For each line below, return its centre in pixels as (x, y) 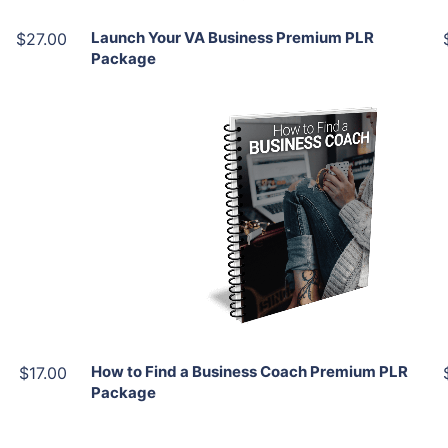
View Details (291, 229)
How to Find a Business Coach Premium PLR (249, 371)
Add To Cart (302, 147)
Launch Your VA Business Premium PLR (232, 37)
